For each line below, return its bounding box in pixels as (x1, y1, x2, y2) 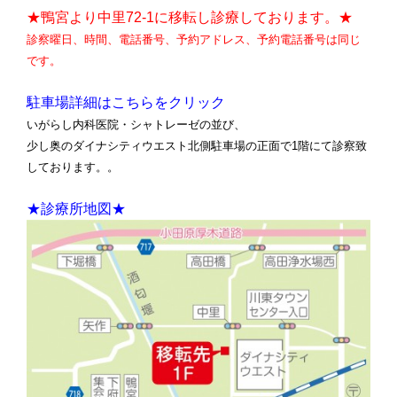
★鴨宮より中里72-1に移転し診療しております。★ (27, 10, 353, 25)
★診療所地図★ (27, 201, 126, 216)
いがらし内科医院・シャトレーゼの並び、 (27, 118, 245, 131)
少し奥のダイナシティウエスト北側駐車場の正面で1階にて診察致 (27, 139, 367, 152)
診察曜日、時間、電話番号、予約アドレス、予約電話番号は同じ (27, 33, 361, 46)
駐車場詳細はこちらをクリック (27, 95, 225, 110)
